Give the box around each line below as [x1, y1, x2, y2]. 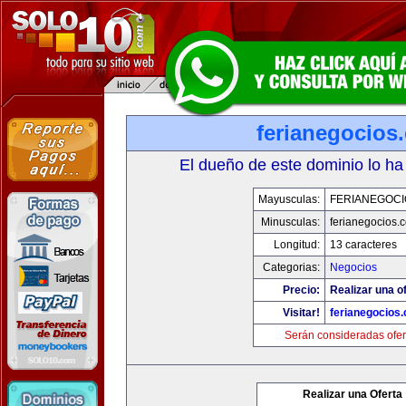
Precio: [282, 284, 320, 296]
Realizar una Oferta [303, 388, 402, 401]
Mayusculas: [257, 193, 320, 206]
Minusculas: [260, 216, 320, 228]
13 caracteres [329, 238, 397, 251]
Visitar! [282, 306, 320, 319]
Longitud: [273, 238, 320, 251]
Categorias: [262, 261, 320, 274]
